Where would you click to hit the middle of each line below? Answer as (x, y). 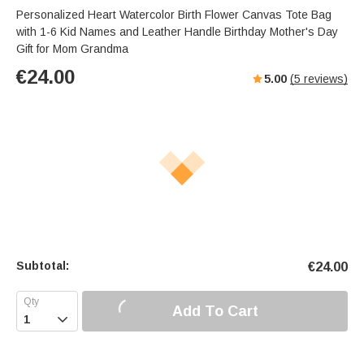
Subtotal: (43, 266)
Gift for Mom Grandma (72, 49)
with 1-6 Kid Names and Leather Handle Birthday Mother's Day (177, 32)
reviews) (324, 79)
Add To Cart (215, 311)
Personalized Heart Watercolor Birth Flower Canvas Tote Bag (174, 15)
